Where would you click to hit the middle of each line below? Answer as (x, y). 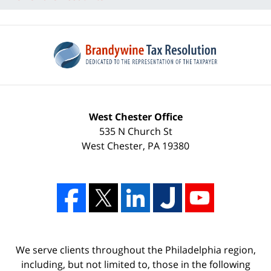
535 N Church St (135, 132)
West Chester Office (135, 117)
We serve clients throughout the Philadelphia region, (135, 250)
